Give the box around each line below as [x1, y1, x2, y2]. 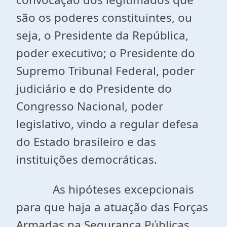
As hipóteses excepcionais [16, 181, 194, 197]
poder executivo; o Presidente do [16, 45, 195, 61]
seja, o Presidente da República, [16, 27, 188, 43]
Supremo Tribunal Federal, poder [16, 63, 195, 79]
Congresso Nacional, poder [16, 98, 163, 114]
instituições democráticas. [16, 152, 157, 167]
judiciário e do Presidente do [16, 81, 172, 96]
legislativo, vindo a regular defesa [16, 116, 199, 132]
